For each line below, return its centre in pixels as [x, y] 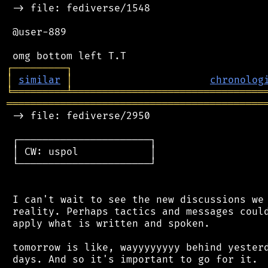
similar [39, 80]
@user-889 [36, 32]
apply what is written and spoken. [108, 223]
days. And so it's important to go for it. [132, 259]
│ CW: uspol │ [81, 152]
